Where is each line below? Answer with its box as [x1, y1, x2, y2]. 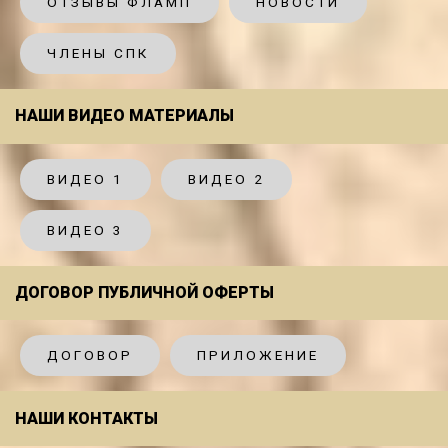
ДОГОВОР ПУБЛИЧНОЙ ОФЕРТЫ [15, 283, 274, 302]
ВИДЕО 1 [47, 170, 124, 187]
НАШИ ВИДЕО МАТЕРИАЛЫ [15, 106, 234, 126]
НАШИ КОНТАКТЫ [15, 408, 158, 428]
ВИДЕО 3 [47, 221, 124, 238]
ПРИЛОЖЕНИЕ [197, 347, 319, 364]
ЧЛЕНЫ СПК [47, 44, 149, 61]
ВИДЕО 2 [188, 170, 265, 187]
